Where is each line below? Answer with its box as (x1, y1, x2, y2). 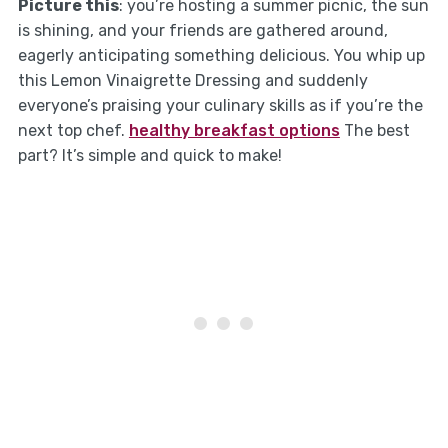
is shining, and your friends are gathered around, (17, 20, 388, 40)
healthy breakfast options (128, 120, 340, 140)
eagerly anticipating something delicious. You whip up (17, 45, 425, 65)
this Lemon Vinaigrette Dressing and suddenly (17, 70, 368, 90)
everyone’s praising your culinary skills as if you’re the (17, 95, 423, 115)
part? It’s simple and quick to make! (17, 145, 282, 165)
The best (339, 120, 410, 140)
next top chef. (17, 120, 129, 140)
